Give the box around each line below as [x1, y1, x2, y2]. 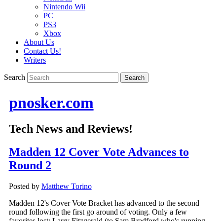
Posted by [8, 182, 41, 191]
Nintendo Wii [43, 2, 85, 11]
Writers [24, 56, 46, 65]
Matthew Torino [41, 182, 92, 191]
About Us [24, 38, 54, 47]
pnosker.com [8, 93, 94, 111]
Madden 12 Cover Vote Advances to [8, 146, 189, 159]
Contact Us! [24, 47, 61, 56]
